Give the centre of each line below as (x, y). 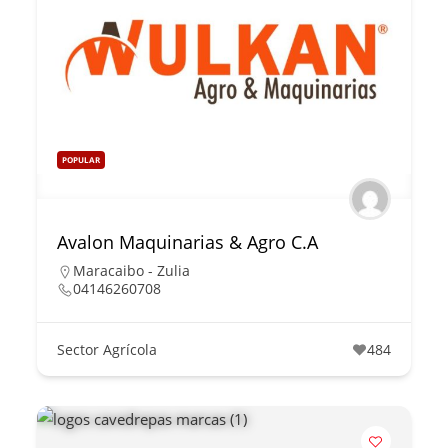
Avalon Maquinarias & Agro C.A (188, 242)
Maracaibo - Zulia (132, 271)
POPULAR (81, 160)
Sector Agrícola (107, 350)
